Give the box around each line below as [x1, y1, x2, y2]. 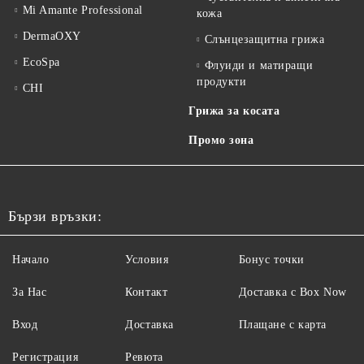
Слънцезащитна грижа [204, 33, 325, 45]
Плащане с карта [238, 318, 327, 331]
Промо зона [188, 134, 254, 146]
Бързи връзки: [8, 208, 102, 224]
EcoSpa [22, 56, 60, 68]
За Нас [12, 286, 47, 298]
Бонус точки [238, 253, 305, 266]
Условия [125, 253, 169, 266]
